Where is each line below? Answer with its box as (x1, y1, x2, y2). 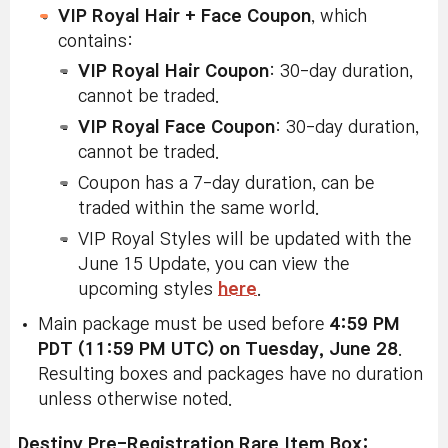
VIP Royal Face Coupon (78, 118, 275, 136)
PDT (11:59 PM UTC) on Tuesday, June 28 (38, 340, 398, 358)
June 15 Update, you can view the (78, 255, 349, 273)
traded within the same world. (78, 199, 319, 217)
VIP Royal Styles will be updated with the (78, 230, 411, 248)
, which (311, 7, 367, 25)
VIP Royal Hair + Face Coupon (58, 7, 311, 25)
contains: (58, 32, 133, 50)
